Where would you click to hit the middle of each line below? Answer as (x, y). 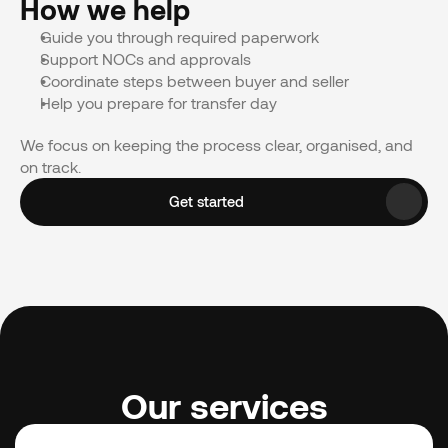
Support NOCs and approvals (145, 58)
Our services (224, 404)
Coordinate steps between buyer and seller (194, 80)
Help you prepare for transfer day (158, 102)
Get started (206, 201)
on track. (50, 166)
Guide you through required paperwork (179, 36)
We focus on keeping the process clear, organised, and (216, 144)
